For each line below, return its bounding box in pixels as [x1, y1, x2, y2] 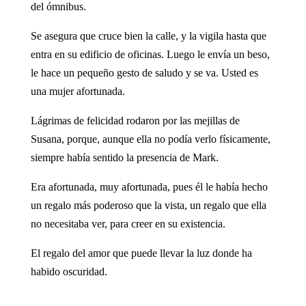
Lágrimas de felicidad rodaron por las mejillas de [30, 114, 240, 126]
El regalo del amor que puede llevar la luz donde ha [30, 247, 252, 259]
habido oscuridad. [30, 265, 107, 277]
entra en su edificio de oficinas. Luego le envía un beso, [30, 48, 270, 60]
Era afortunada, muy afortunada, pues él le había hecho [30, 180, 268, 193]
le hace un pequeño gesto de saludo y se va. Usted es [30, 66, 258, 79]
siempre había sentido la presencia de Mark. [30, 151, 219, 163]
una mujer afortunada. [30, 85, 125, 97]
